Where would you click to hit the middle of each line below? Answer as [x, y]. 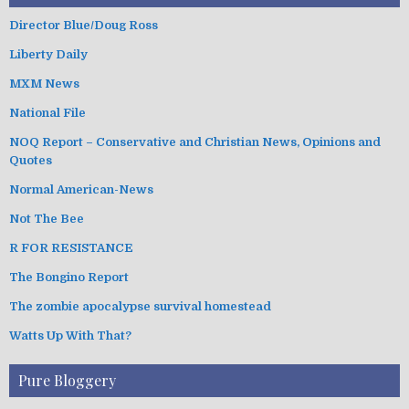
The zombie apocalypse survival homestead [140, 306]
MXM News [44, 83]
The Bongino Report [69, 277]
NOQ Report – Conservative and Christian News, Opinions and [195, 142]
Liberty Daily [48, 54]
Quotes [31, 160]
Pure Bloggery [67, 380]
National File [47, 112]
